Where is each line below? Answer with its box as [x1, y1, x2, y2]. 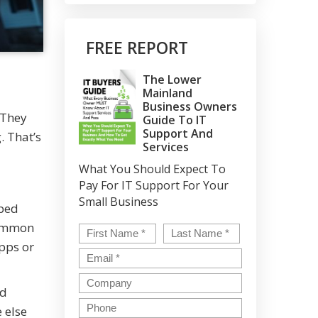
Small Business [79, 194, 158, 209]
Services [143, 139, 189, 155]
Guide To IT [143, 112, 207, 128]
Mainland [143, 85, 192, 101]
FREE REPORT [86, 36, 188, 59]
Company [79, 273, 136, 289]
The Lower [143, 72, 202, 87]
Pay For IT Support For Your [79, 177, 229, 193]
